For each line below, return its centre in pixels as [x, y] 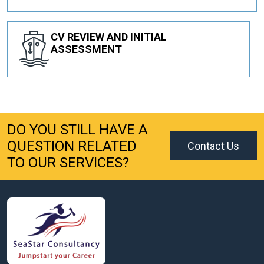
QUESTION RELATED [72, 146]
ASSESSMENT [86, 49]
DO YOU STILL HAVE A [77, 129]
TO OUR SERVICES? [68, 162]
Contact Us [213, 146]
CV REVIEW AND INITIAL [109, 37]
